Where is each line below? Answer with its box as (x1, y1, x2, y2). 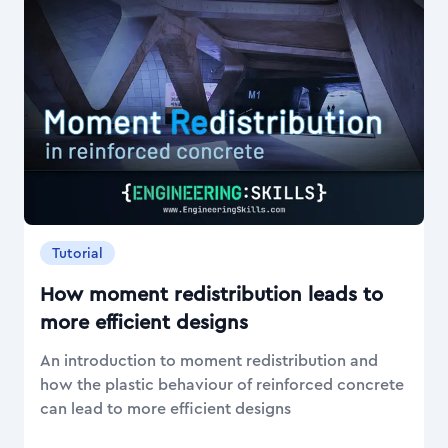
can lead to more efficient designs (40, 397, 291, 421)
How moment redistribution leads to (40, 280, 383, 310)
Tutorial (52, 243, 103, 264)
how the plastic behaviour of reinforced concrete (40, 373, 404, 397)
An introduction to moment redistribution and (40, 349, 378, 373)
